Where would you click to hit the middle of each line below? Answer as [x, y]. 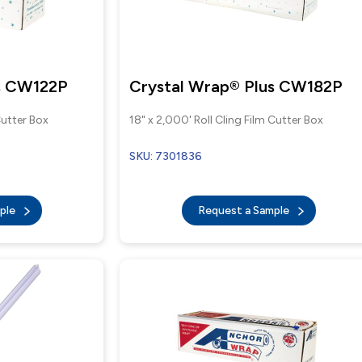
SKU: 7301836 [166, 156]
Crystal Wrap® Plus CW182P [236, 86]
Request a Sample [244, 210]
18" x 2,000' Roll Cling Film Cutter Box [227, 120]
